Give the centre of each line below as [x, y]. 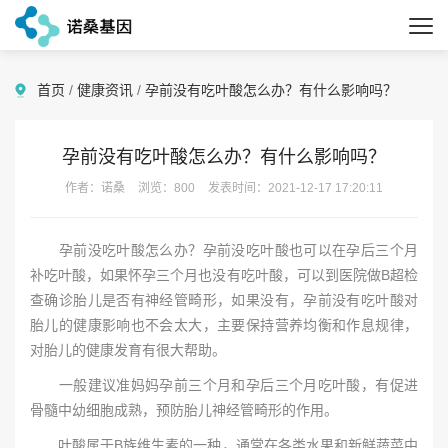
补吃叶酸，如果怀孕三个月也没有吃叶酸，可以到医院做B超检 [224, 275]
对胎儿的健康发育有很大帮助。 [128, 350]
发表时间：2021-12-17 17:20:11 [294, 188]
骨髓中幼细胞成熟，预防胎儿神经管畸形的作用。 [184, 410]
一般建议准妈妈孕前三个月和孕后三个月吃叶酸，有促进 [224, 385]
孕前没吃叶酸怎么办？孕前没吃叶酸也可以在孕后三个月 [224, 250]
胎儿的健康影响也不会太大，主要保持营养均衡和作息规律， [224, 325]
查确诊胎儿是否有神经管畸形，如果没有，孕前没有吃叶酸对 [224, 300]
